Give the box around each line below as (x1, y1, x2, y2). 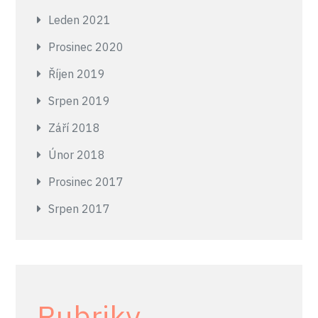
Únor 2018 (48, 148, 106, 162)
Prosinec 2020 (48, 40, 124, 54)
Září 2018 (48, 121, 101, 135)
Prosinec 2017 (48, 175, 124, 189)
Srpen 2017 (48, 202, 111, 216)
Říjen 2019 (48, 67, 106, 81)
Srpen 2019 (48, 94, 111, 108)
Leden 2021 (48, 13, 111, 27)
